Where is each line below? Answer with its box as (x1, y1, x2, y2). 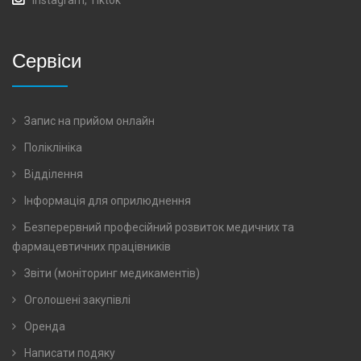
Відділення (22, 167, 83, 180)
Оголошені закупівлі (22, 293, 131, 306)
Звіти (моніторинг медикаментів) (22, 266, 200, 280)
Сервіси (12, 48, 81, 72)
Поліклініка (22, 140, 82, 154)
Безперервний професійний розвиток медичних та (22, 220, 294, 234)
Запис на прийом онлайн (22, 114, 155, 127)
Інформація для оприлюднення (22, 193, 191, 207)
